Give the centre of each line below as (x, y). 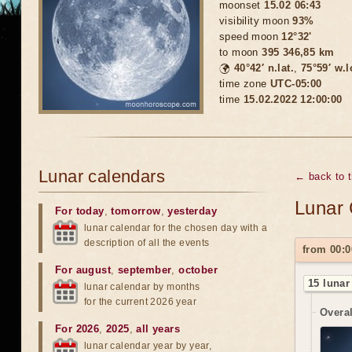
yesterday (192, 211)
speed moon (251, 37)
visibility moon (256, 21)
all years (158, 329)
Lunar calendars (102, 176)
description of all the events (147, 243)
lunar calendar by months (142, 287)
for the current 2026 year (140, 302)
